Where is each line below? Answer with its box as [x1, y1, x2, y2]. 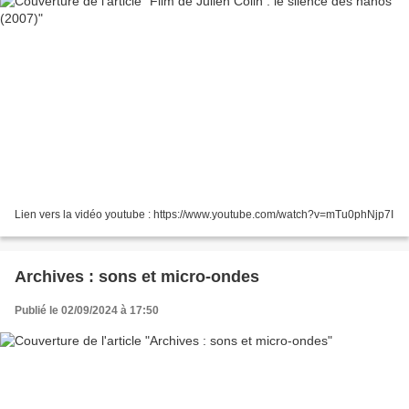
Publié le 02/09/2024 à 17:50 [15, 304, 159, 318]
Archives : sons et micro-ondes [15, 267, 259, 287]
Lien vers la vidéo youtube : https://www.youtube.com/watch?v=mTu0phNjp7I [15, 208, 393, 222]
